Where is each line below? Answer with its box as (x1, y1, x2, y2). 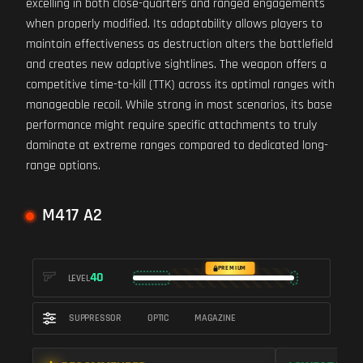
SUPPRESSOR (69, 312, 122, 324)
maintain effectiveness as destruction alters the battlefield (26, 36, 333, 53)
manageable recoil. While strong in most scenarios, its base (26, 96, 332, 113)
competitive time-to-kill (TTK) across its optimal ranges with (26, 76, 335, 93)
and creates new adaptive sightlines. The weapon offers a (26, 56, 327, 73)
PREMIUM (217, 264, 247, 272)
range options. (26, 157, 100, 174)
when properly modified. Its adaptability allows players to (26, 15, 322, 32)
